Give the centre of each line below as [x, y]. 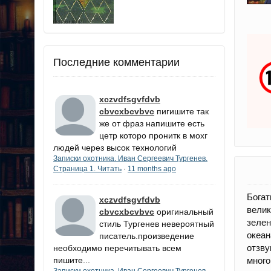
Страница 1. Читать [87, 168]
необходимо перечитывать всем [117, 248]
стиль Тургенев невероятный [157, 224]
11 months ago [152, 168]
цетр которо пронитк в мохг [153, 135]
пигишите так [183, 111]
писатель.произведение [147, 236]
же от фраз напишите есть [152, 123]
